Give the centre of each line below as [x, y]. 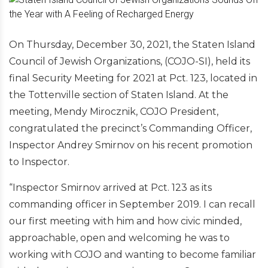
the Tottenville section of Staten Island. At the [119, 95]
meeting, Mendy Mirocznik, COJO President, [114, 112]
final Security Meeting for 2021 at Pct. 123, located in [133, 78]
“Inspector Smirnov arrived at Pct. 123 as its [110, 188]
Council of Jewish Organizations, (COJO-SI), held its [130, 61]
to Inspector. [39, 162]
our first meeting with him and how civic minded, [125, 221]
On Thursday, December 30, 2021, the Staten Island [132, 45]
